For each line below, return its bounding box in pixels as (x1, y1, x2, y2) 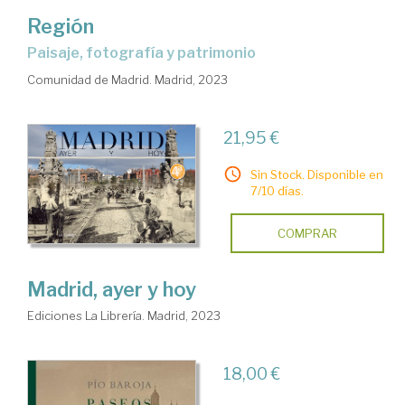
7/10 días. (250, 184, 304, 199)
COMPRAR (277, 226, 337, 241)
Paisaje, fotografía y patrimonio (37, 44, 256, 62)
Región (27, 14, 94, 39)
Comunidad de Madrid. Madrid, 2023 (27, 72, 228, 88)
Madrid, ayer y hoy (27, 278, 196, 302)
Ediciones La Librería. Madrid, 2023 (27, 308, 221, 324)
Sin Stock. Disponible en (250, 167, 383, 183)
